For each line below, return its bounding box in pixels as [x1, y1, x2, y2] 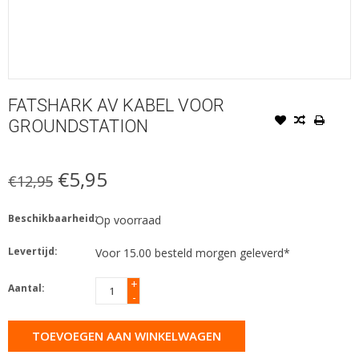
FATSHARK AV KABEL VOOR [8, 95, 224, 115]
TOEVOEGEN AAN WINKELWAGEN [32, 327, 221, 344]
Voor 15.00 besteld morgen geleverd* [95, 244, 290, 260]
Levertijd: [8, 244, 58, 258]
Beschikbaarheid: [8, 211, 98, 225]
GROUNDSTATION [8, 115, 148, 136]
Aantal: [8, 280, 45, 295]
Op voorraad [95, 212, 161, 228]
